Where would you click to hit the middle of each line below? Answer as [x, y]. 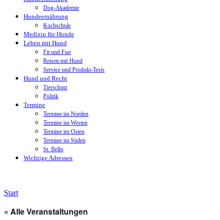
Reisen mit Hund [63, 61]
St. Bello [53, 149]
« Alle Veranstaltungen [46, 211]
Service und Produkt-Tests [74, 70]
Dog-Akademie [61, 8]
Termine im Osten [64, 132]
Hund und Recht [45, 78]
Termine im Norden [66, 114]
